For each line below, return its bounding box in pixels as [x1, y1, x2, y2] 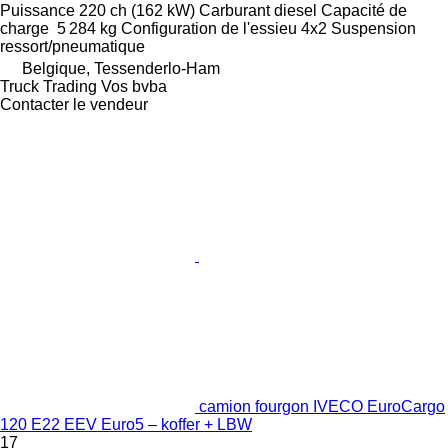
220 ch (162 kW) [79, 2, 195, 20]
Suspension [331, 20, 416, 38]
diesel [274, 2, 317, 20]
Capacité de [321, 2, 407, 20]
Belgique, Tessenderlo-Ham [22, 60, 220, 78]
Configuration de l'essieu [121, 20, 297, 38]
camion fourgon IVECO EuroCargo [199, 398, 445, 416]
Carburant [199, 2, 270, 20]
